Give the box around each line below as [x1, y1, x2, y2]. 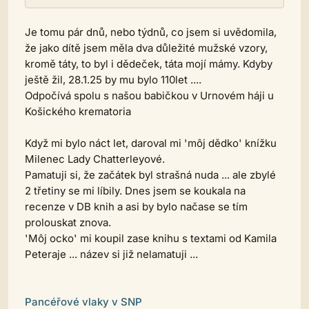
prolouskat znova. [25, 216, 111, 229]
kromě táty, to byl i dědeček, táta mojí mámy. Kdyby [25, 57, 272, 70]
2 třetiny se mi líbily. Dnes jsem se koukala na [25, 184, 246, 197]
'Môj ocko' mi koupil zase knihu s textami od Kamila [25, 232, 277, 245]
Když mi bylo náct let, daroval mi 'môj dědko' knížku [25, 137, 277, 150]
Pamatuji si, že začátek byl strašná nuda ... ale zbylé [25, 168, 276, 181]
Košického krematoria [25, 105, 131, 118]
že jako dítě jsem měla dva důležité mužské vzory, [25, 41, 268, 54]
